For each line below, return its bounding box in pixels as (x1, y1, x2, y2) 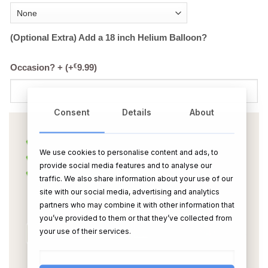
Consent (54, 106, 90, 117)
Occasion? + (10, 62, 65, 72)
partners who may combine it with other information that (39, 200, 234, 209)
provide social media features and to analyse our (39, 160, 212, 170)
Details (122, 106, 152, 117)
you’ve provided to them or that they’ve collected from (39, 213, 232, 223)
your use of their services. (39, 226, 131, 236)
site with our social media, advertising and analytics (39, 187, 220, 196)
